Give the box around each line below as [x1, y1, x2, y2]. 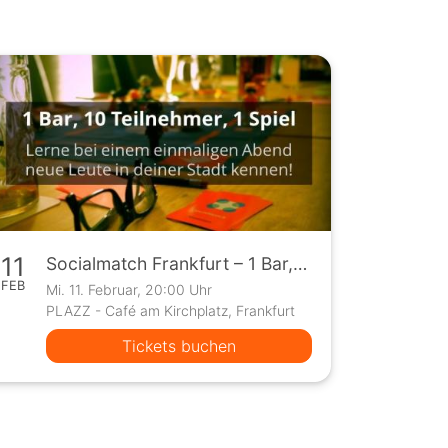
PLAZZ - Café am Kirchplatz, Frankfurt [45, 301, 295, 319]
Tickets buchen [121, 335, 236, 356]
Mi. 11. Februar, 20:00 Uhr [45, 280, 212, 298]
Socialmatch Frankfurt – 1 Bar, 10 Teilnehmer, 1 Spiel [292, 252, 307, 274]
